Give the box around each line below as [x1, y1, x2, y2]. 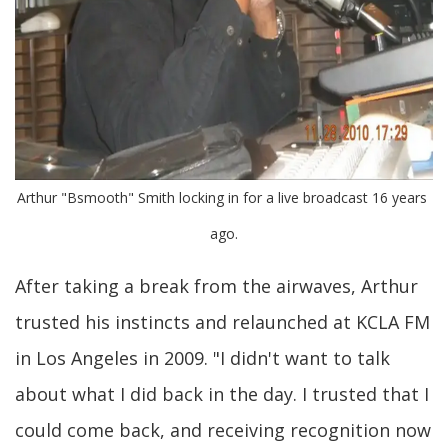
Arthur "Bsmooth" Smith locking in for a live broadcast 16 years [17, 187, 427, 207]
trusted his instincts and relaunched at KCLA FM [15, 309, 430, 334]
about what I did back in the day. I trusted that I [15, 381, 429, 406]
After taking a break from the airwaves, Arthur [15, 273, 418, 298]
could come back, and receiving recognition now [15, 417, 431, 442]
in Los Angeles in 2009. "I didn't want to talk [15, 345, 390, 370]
